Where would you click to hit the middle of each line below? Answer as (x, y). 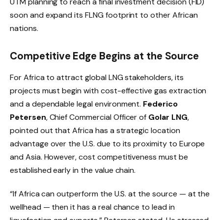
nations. (24, 28)
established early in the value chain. (73, 170)
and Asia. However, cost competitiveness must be (99, 157)
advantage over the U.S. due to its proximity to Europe (108, 144)
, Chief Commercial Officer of (97, 117)
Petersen (28, 117)
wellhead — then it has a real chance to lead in (92, 207)
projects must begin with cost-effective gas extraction (108, 91)
